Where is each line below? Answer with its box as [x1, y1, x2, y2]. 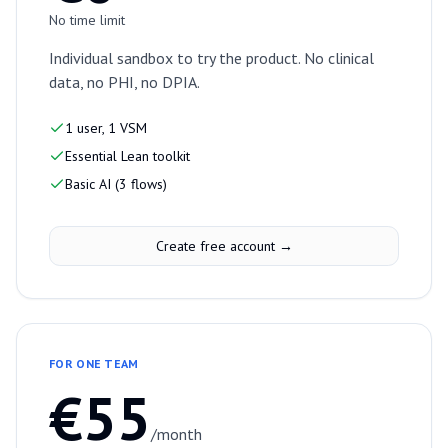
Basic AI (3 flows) [65, 175, 167, 194]
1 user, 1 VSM [65, 119, 147, 138]
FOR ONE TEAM [49, 356, 139, 372]
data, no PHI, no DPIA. [49, 72, 200, 93]
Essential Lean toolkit [65, 147, 190, 166]
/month [151, 424, 202, 445]
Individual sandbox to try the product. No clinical [49, 48, 374, 69]
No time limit [49, 11, 125, 30]
